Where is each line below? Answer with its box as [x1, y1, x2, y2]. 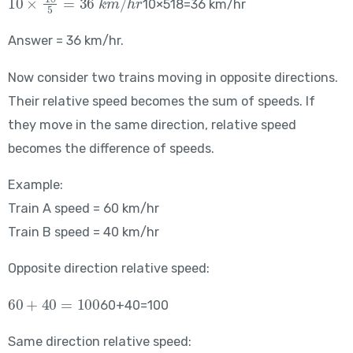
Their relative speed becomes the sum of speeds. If [7, 93, 315, 109]
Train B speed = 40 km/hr [7, 225, 159, 240]
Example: [7, 177, 63, 193]
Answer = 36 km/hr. [7, 33, 124, 49]
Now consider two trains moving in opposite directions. [7, 69, 338, 85]
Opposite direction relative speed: [7, 261, 210, 277]
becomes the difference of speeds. [7, 140, 214, 156]
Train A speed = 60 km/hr [7, 201, 159, 217]
